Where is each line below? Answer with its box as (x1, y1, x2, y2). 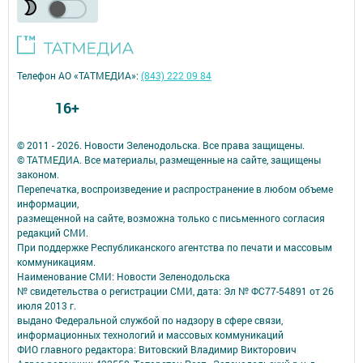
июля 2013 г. (17, 298, 76, 312)
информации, (17, 196, 79, 210)
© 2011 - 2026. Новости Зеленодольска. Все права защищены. (17, 138, 305, 152)
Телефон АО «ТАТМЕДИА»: (17, 68, 141, 82)
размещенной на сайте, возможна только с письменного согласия (17, 211, 325, 224)
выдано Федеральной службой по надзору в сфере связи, (17, 313, 283, 327)
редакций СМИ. (17, 225, 88, 239)
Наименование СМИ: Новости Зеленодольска (17, 269, 230, 283)
